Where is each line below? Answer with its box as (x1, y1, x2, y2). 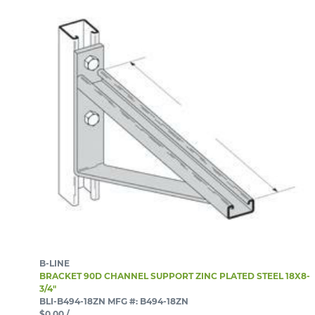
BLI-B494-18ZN (39, 295, 105, 307)
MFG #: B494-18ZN (108, 295, 188, 307)
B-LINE (39, 257, 70, 269)
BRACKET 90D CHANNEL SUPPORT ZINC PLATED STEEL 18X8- (39, 270, 310, 281)
